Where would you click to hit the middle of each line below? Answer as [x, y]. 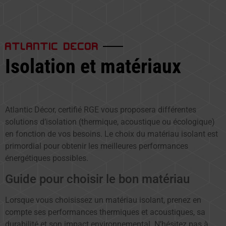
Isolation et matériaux [93, 67]
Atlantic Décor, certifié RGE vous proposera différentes [101, 110]
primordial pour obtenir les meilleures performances [97, 146]
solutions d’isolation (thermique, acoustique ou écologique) [110, 122]
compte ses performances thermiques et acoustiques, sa [105, 212]
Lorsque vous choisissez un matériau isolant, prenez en [103, 200]
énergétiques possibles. [47, 158]
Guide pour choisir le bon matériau [97, 179]
